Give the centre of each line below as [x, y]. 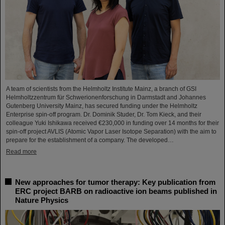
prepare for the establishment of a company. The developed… [90, 140]
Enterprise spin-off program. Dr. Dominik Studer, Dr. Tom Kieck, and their [104, 114]
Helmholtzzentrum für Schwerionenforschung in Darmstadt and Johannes [106, 97]
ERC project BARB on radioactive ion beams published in [116, 191]
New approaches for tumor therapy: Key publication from [115, 182]
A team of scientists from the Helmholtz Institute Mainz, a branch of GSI [101, 89]
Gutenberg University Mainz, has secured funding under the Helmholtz [102, 106]
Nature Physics [42, 200]
